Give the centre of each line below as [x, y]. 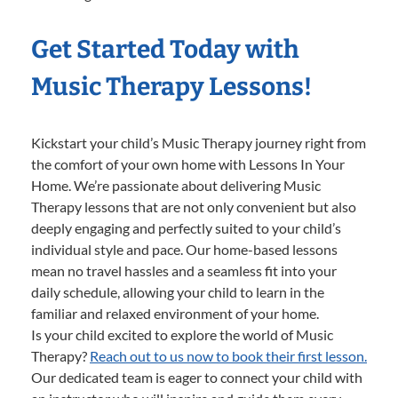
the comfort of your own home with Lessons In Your [188, 163]
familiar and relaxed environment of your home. [175, 313]
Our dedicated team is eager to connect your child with [197, 377]
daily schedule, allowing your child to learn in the [178, 291]
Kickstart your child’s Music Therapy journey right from [199, 142]
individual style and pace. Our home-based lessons [184, 249]
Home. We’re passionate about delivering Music [176, 185]
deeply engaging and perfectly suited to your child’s [186, 227]
